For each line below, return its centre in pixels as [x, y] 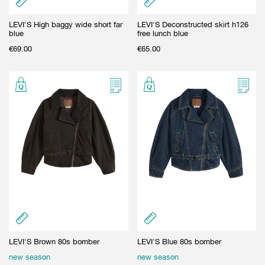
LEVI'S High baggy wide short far [66, 24]
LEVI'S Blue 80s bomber [179, 241]
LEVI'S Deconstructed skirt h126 [193, 24]
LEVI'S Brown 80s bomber [54, 241]
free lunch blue [162, 33]
